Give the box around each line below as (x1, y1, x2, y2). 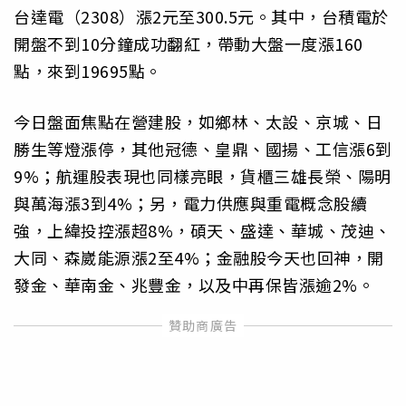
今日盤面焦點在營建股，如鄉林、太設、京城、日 (14, 110, 382, 134)
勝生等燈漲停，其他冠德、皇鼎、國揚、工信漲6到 (14, 137, 392, 161)
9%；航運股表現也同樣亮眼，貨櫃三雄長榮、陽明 (14, 164, 391, 188)
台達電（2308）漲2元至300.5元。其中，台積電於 (14, 5, 389, 29)
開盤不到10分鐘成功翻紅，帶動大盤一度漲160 (14, 32, 363, 56)
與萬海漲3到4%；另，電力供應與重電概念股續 (14, 191, 367, 216)
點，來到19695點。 (14, 59, 162, 83)
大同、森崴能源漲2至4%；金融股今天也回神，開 (14, 246, 384, 270)
